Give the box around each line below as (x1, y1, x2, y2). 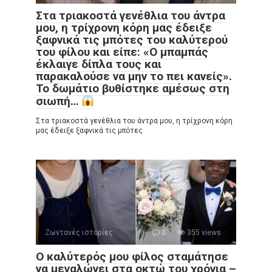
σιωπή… (36, 94, 81, 109)
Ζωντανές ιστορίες (45, 228, 113, 237)
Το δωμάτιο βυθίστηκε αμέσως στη (36, 81, 229, 96)
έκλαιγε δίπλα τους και (36, 57, 161, 72)
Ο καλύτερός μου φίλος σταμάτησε (36, 250, 228, 264)
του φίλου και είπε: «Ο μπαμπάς (36, 45, 208, 59)
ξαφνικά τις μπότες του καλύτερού (36, 33, 228, 47)
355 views (185, 228, 221, 237)
